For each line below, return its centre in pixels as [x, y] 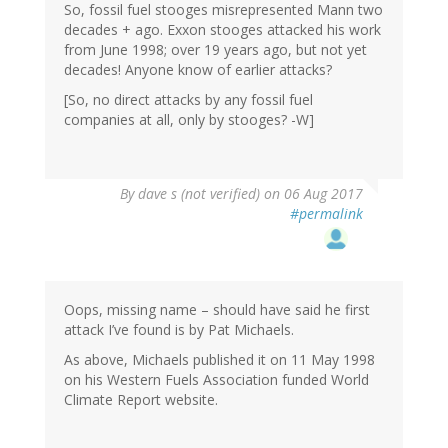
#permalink [326, 214]
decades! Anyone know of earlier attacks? [198, 70]
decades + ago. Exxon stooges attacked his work [222, 30]
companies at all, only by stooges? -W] [189, 120]
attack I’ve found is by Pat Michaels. [179, 330]
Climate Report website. [141, 400]
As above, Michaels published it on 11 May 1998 [219, 360]
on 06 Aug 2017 [311, 194]
